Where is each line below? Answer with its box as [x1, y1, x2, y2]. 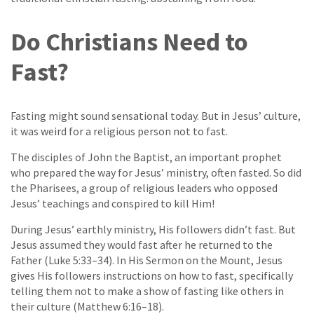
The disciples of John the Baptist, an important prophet [11, 150, 282, 165]
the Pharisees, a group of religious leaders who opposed [11, 181, 278, 196]
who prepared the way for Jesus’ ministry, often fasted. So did [11, 165, 301, 180]
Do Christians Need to [11, 26, 248, 58]
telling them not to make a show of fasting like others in [11, 284, 284, 299]
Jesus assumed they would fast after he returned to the [11, 238, 273, 252]
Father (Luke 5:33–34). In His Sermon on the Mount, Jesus [11, 253, 282, 268]
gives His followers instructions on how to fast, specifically [11, 268, 293, 283]
